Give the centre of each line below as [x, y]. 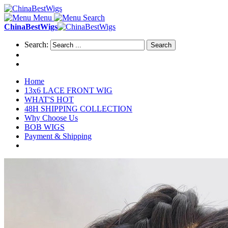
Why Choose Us [51, 118]
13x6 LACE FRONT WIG [68, 90]
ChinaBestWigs [31, 27]
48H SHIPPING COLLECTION [78, 109]
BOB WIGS [45, 127]
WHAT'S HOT [49, 99]
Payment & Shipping [58, 136]
